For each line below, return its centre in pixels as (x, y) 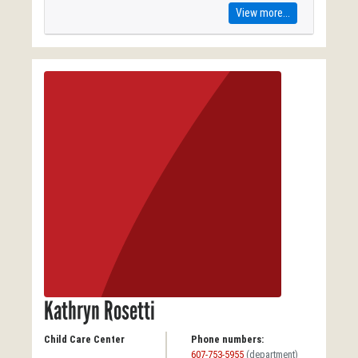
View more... (263, 13)
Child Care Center (84, 339)
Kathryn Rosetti (99, 311)
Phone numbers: (227, 339)
